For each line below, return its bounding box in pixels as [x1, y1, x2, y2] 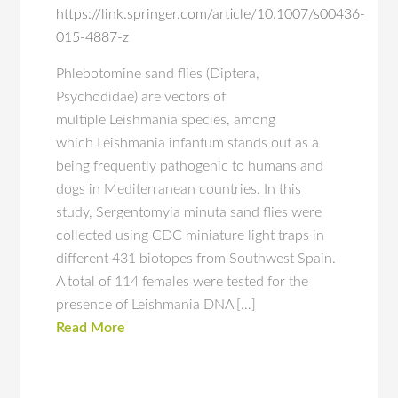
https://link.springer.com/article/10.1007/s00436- [56, 7, 366, 21]
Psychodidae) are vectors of [56, 90, 227, 104]
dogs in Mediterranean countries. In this [56, 182, 302, 196]
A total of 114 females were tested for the [56, 275, 309, 289]
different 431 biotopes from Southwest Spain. [56, 251, 337, 266]
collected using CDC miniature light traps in [56, 228, 325, 243]
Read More [56, 321, 126, 335]
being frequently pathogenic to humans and [56, 159, 324, 173]
